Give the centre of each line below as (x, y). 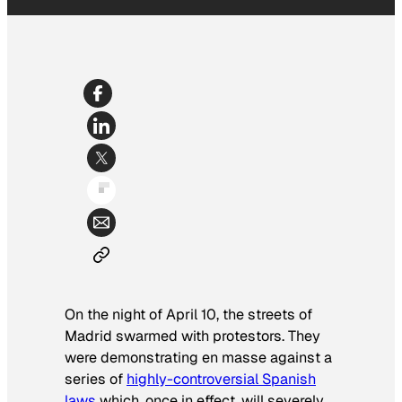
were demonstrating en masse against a (198, 358)
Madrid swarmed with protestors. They (192, 336)
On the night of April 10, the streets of (188, 315)
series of (96, 380)
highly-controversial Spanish (221, 380)
